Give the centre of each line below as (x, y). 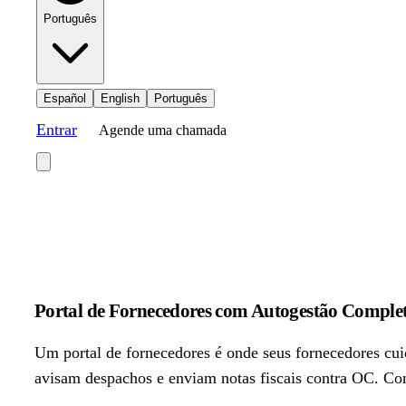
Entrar (57, 130)
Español (65, 98)
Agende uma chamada (163, 130)
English (120, 98)
